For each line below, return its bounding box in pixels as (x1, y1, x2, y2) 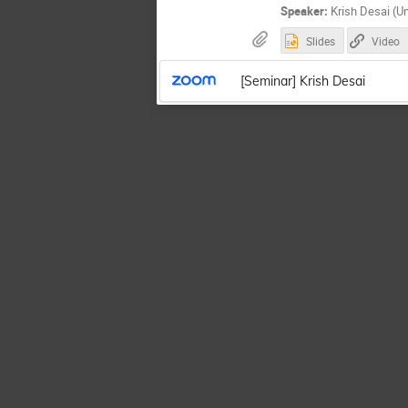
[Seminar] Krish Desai (240, 72, 365, 89)
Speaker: (280, 2, 329, 19)
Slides (305, 34, 335, 49)
